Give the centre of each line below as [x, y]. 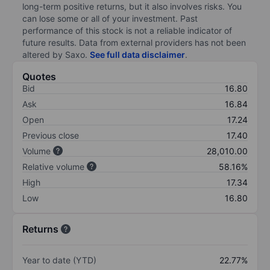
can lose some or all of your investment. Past [110, 18]
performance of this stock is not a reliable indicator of [127, 30]
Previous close [51, 135]
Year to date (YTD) [59, 260]
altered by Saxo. [56, 54]
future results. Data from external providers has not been [134, 42]
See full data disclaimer [137, 54]
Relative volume [53, 166]
